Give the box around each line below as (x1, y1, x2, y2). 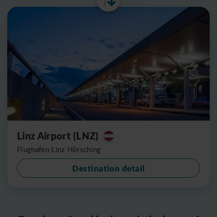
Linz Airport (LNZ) (17, 129, 99, 143)
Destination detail (72, 162, 145, 174)
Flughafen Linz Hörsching (17, 144, 101, 155)
